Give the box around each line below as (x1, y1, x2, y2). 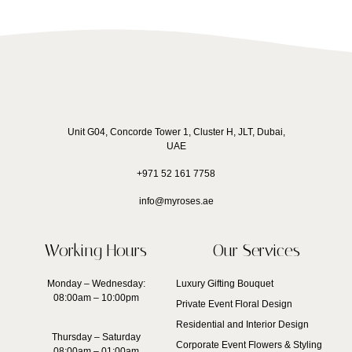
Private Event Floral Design (176, 298, 292, 310)
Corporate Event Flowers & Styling (176, 339, 322, 350)
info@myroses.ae (138, 195, 214, 207)
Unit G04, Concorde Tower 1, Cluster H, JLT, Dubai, (67, 126, 285, 137)
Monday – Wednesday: (46, 277, 145, 289)
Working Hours (45, 240, 147, 260)
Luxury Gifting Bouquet (176, 277, 273, 289)
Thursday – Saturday (51, 331, 141, 343)
